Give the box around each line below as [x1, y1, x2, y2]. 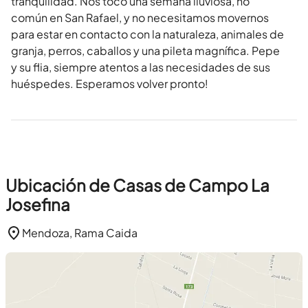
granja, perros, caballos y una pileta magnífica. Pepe [11, 43, 280, 58]
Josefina [5, 194, 70, 215]
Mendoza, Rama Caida [22, 225, 137, 241]
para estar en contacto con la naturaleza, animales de [11, 27, 284, 42]
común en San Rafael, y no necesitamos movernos [11, 10, 269, 25]
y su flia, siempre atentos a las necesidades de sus [11, 60, 270, 75]
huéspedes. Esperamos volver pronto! [11, 76, 208, 91]
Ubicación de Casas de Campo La [5, 175, 269, 196]
